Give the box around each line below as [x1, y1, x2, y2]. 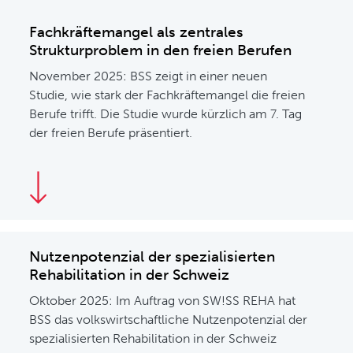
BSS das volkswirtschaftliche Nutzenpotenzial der [29, 312, 308, 327]
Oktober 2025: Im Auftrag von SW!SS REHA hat [29, 293, 296, 308]
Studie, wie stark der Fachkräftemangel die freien [29, 87, 306, 102]
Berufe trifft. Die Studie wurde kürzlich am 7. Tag [29, 106, 303, 121]
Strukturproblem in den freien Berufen [29, 41, 292, 59]
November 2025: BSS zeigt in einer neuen [29, 69, 268, 84]
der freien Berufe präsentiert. [29, 125, 193, 140]
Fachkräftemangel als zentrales [29, 23, 244, 41]
